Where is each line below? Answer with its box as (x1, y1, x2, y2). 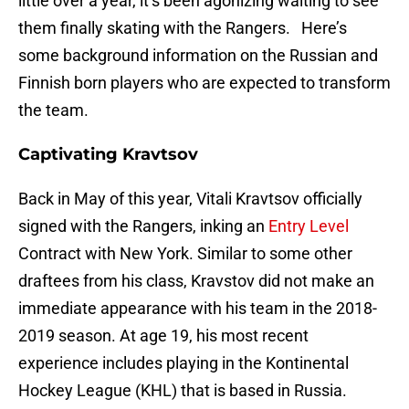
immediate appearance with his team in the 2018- (18, 299, 377, 319)
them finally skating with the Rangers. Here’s (18, 18, 347, 38)
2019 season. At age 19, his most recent (18, 326, 309, 346)
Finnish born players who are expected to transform (18, 73, 391, 93)
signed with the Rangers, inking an (18, 216, 268, 236)
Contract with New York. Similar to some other (18, 244, 352, 264)
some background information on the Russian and (18, 46, 378, 66)
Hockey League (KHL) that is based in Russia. (18, 381, 347, 401)
